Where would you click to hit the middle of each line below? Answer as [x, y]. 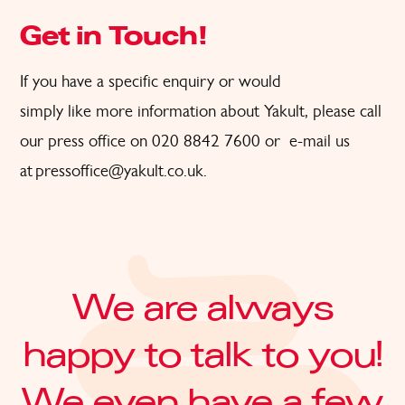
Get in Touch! [114, 38]
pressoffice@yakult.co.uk [119, 170]
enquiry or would [222, 81]
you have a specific [98, 81]
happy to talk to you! [202, 355]
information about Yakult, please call [257, 111]
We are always [202, 308]
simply [42, 111]
